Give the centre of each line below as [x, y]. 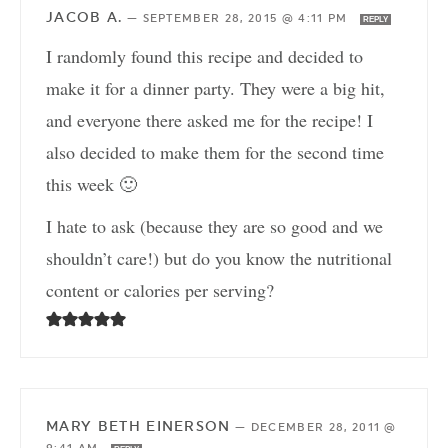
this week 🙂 [91, 184]
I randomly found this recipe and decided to [204, 56]
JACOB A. [84, 17]
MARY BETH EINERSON [138, 426]
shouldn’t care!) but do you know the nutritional [219, 258]
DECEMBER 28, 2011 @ [323, 428]
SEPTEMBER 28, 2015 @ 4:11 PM [247, 19]
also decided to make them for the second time [215, 152]
